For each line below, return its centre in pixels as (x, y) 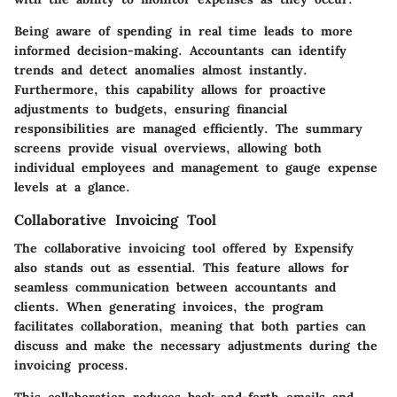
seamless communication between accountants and (175, 288)
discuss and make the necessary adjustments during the (196, 346)
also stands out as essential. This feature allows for (182, 268)
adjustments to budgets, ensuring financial (151, 109)
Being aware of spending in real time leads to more (183, 31)
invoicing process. (71, 366)
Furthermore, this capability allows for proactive (170, 90)
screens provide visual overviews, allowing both (168, 148)
